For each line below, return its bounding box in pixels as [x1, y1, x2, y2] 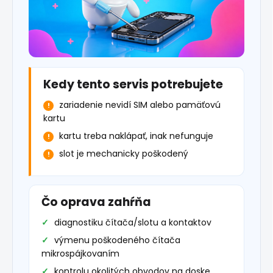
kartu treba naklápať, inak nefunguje [59, 130, 213, 143]
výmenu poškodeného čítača [54, 234, 180, 247]
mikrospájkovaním [41, 247, 119, 260]
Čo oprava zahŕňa [41, 194, 151, 211]
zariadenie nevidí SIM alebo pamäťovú [59, 99, 221, 112]
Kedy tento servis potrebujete [43, 76, 223, 93]
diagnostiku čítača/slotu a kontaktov [54, 216, 211, 229]
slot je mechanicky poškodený [59, 147, 188, 160]
